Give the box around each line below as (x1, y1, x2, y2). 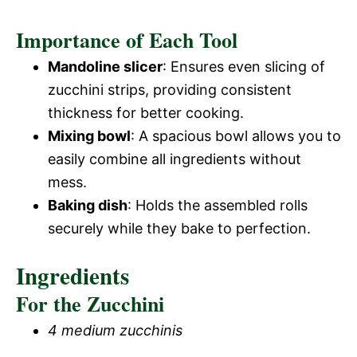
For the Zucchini (16, 288, 164, 319)
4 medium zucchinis (48, 322, 182, 339)
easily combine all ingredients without (48, 151, 301, 167)
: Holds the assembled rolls (127, 197, 308, 214)
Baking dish (48, 197, 127, 214)
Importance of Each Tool (16, 25, 237, 55)
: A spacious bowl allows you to (131, 127, 341, 144)
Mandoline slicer (48, 58, 163, 75)
